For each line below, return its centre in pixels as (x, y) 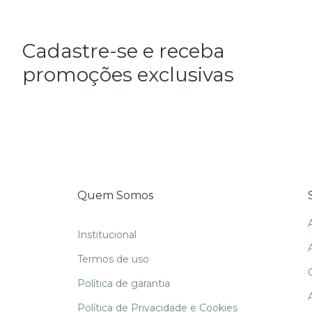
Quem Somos (115, 195)
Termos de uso (113, 259)
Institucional (107, 235)
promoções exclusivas (128, 74)
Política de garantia (123, 284)
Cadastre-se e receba (124, 50)
